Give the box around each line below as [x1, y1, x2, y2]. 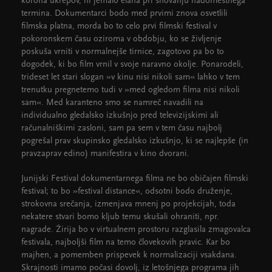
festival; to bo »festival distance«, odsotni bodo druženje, [21, 187, 233, 196]
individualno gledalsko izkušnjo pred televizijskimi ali [21, 111, 219, 120]
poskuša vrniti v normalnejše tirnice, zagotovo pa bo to [21, 47, 224, 56]
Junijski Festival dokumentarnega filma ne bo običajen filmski [21, 174, 248, 183]
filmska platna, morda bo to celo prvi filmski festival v [21, 22, 217, 31]
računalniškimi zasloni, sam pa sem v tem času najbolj [21, 124, 222, 133]
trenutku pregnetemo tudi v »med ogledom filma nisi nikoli [21, 86, 240, 95]
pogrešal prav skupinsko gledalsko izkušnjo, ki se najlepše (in [21, 137, 248, 146]
